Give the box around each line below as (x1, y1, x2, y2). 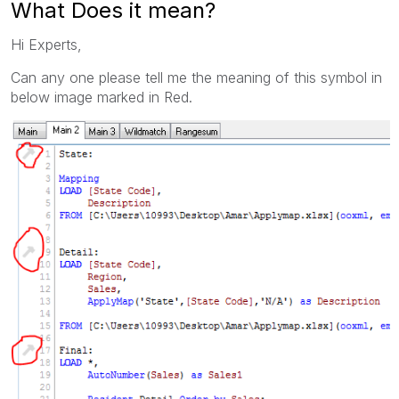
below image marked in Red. (11, 87, 192, 106)
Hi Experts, (11, 35, 82, 53)
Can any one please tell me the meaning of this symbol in (11, 68, 382, 86)
